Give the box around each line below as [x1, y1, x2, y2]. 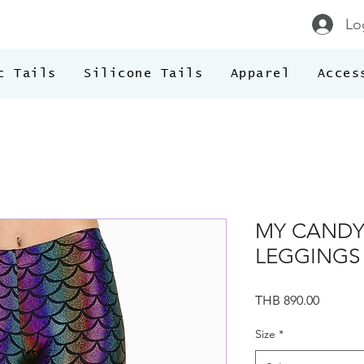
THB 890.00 [255, 292, 319, 309]
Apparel [230, 67, 291, 80]
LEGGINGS [255, 244, 360, 270]
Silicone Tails [84, 67, 204, 80]
